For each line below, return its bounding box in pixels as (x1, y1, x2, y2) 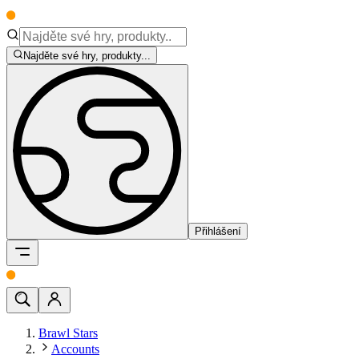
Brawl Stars (38, 326, 98, 341)
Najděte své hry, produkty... (23, 50, 151, 63)
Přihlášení (195, 225, 241, 238)
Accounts (51, 342, 99, 357)
